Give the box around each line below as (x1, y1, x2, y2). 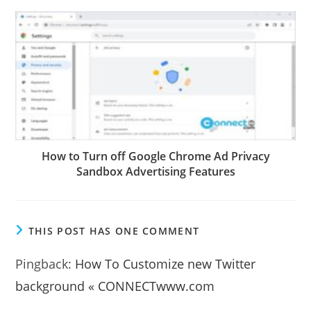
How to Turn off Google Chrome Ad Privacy (41, 148, 270, 164)
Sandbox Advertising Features (76, 163, 235, 179)
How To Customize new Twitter (75, 255, 256, 272)
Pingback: (15, 255, 76, 272)
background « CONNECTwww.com (15, 277, 215, 294)
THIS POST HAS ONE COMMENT (28, 224, 200, 237)
